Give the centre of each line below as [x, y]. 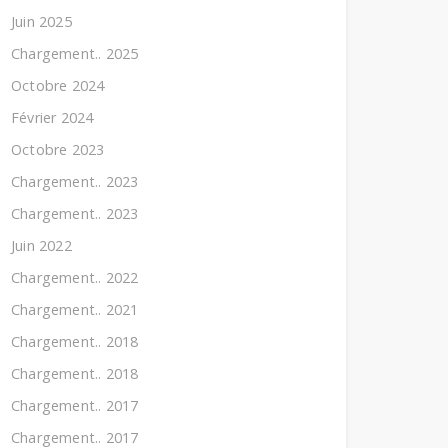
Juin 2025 [41, 21]
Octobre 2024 [58, 85]
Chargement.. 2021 [75, 309]
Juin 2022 [41, 245]
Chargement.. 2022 [75, 277]
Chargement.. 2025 [75, 53]
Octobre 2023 [58, 149]
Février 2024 [52, 117]
